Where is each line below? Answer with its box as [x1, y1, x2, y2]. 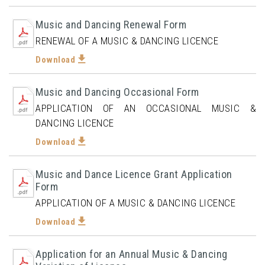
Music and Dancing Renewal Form [35, 18, 186, 31]
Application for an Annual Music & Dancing [35, 248, 228, 260]
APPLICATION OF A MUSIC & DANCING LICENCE [35, 197, 235, 209]
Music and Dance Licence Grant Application [35, 168, 232, 180]
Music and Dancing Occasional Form [35, 86, 199, 98]
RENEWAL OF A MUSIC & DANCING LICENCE [35, 35, 218, 47]
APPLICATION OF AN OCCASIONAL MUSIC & [35, 102, 256, 114]
